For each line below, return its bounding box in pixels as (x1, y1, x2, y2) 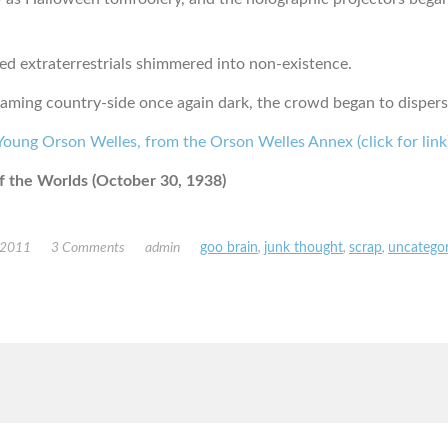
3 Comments (51, 241, 125, 256)
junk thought (264, 241, 343, 256)
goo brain (200, 241, 258, 256)
